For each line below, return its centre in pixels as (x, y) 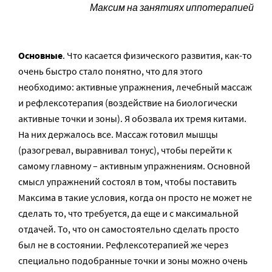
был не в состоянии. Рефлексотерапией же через (123, 245)
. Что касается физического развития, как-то (157, 55)
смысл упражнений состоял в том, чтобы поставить (127, 182)
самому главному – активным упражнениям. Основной (134, 166)
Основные (40, 55)
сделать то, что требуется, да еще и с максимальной (128, 213)
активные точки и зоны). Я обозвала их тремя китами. (132, 118)
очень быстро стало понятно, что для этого (110, 71)
